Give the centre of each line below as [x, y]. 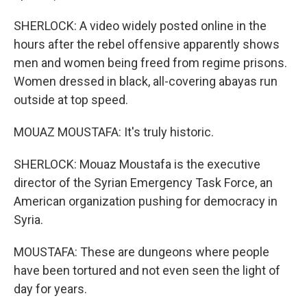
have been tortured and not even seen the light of [147, 270]
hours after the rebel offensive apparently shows [147, 44]
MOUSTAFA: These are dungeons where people [142, 252]
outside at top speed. [71, 100]
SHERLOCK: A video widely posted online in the [140, 26]
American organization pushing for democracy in [146, 201]
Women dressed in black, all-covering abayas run [146, 81]
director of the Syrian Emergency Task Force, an [143, 183]
